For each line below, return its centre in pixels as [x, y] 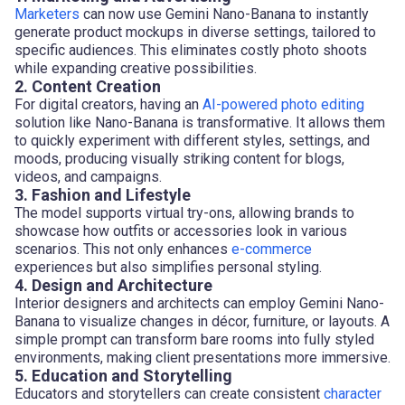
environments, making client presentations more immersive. [202, 357]
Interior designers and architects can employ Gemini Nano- [199, 303]
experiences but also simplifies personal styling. [168, 267]
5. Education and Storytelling [123, 375]
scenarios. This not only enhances [123, 249]
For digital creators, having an [108, 104]
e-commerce [272, 249]
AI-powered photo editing [283, 104]
